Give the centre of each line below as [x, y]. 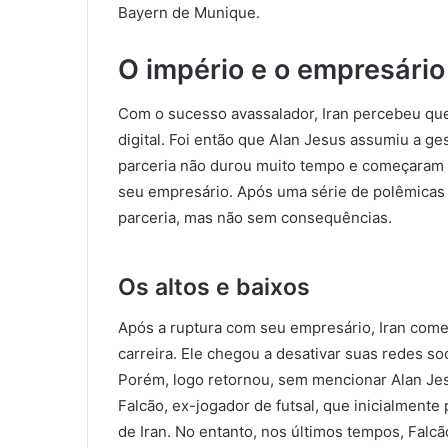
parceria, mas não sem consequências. [255, 218]
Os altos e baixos [214, 287]
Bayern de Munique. [189, 12]
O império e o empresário [281, 69]
